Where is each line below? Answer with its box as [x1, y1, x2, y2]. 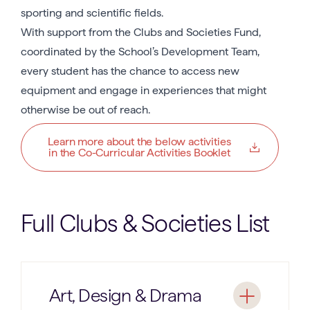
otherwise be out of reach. [21, 102, 150, 116]
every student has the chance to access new [21, 64, 239, 77]
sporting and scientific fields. [21, 6, 163, 19]
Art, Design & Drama [49, 284, 202, 307]
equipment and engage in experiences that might [21, 83, 266, 97]
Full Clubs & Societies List [21, 209, 270, 237]
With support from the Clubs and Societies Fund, [21, 25, 261, 39]
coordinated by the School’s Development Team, [21, 44, 259, 58]
